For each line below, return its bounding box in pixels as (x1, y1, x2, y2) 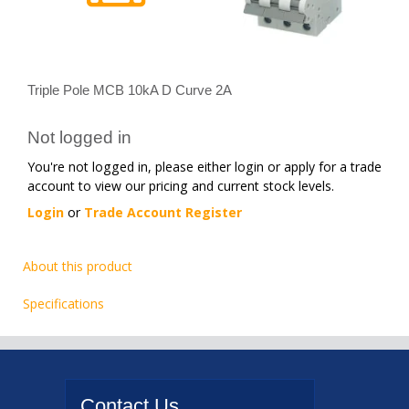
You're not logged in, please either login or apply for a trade (27, 157, 382, 175)
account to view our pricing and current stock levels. (27, 176, 334, 194)
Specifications (23, 295, 104, 312)
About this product (23, 257, 132, 275)
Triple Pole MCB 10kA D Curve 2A (27, 82, 232, 98)
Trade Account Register (84, 203, 242, 221)
